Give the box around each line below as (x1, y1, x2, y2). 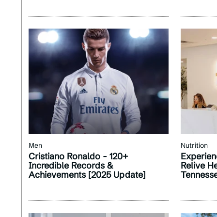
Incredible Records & (29, 159, 113, 171)
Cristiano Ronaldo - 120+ (29, 150, 128, 162)
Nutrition (180, 140, 208, 150)
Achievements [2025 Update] (29, 169, 146, 180)
